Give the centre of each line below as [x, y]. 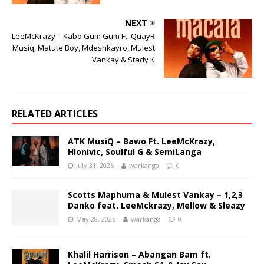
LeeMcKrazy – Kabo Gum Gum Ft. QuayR [83, 36]
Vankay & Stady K [123, 60]
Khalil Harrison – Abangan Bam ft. [139, 255]
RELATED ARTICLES [55, 114]
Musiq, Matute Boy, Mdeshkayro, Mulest [84, 48]
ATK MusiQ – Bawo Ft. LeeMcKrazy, [141, 141]
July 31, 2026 [95, 165]
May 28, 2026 [96, 219]
